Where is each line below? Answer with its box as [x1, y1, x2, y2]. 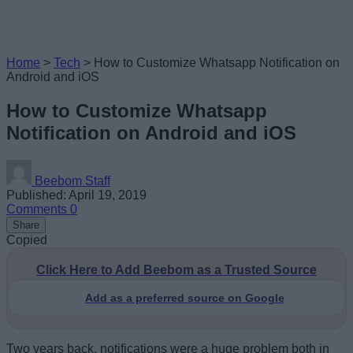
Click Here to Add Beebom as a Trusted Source [36, 262, 317, 277]
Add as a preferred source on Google [84, 291, 284, 304]
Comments [6, 202, 70, 216]
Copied [6, 232, 47, 247]
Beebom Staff [35, 173, 110, 188]
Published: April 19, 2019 [6, 188, 147, 202]
